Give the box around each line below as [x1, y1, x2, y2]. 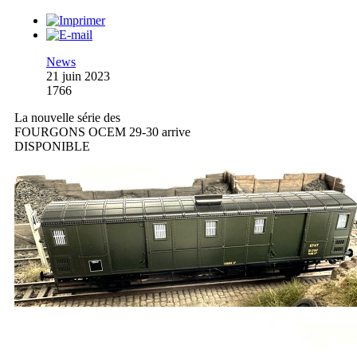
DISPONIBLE [14, 139, 90, 153]
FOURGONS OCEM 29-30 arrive [14, 124, 190, 139]
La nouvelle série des [14, 110, 120, 124]
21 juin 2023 [46, 69, 110, 83]
